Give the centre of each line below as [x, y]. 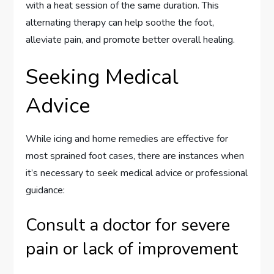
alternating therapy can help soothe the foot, [120, 23]
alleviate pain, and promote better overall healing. [131, 40]
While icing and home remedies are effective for [127, 139]
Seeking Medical [102, 77]
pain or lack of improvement [132, 249]
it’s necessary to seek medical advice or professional [137, 173]
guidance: [46, 191]
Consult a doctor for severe [128, 225]
